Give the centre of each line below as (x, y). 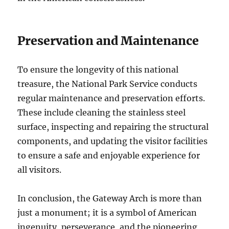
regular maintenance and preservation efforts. (111, 98)
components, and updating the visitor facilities (113, 141)
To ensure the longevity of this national (98, 70)
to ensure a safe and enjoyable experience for (109, 156)
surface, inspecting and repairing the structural (113, 127)
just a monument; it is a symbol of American (107, 213)
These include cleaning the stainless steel (102, 113)
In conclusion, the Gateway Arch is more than (110, 199)
